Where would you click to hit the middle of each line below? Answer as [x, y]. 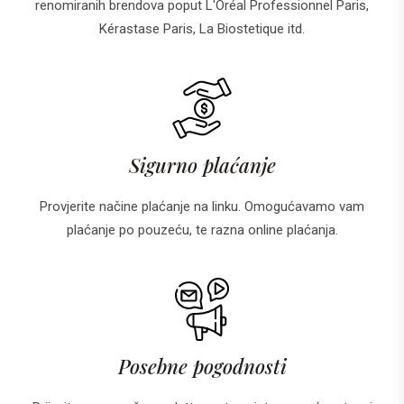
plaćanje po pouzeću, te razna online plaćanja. [202, 230]
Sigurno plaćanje [202, 165]
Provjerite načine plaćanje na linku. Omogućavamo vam [202, 207]
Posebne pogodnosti [202, 366]
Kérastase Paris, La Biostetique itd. [202, 29]
